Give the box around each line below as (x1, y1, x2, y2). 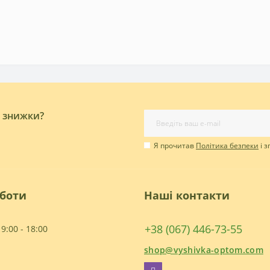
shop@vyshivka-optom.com (144, 244, 263, 256)
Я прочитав (154, 140, 196, 151)
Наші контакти (144, 188, 230, 203)
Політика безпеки (196, 140, 259, 151)
